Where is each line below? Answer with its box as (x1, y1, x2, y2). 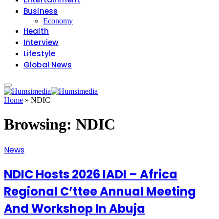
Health (23, 26, 49, 37)
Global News (23, 60, 72, 70)
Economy (43, 17, 73, 25)
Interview (23, 37, 59, 48)
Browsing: (4, 115, 76, 133)
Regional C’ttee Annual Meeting (4, 183, 196, 200)
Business (23, 6, 58, 17)
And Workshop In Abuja (4, 200, 145, 217)
